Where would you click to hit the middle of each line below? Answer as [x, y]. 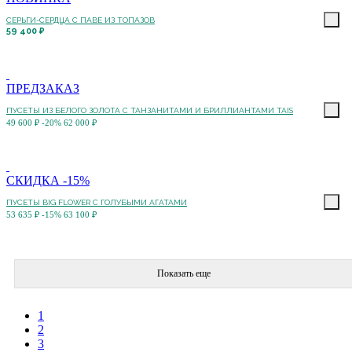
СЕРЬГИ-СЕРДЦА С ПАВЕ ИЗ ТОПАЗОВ [81, 20]
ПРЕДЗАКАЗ [43, 89]
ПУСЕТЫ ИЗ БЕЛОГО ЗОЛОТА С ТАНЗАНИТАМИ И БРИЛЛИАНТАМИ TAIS [150, 111]
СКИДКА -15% [48, 181]
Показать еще [184, 274]
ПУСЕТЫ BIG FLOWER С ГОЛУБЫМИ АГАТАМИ [97, 203]
